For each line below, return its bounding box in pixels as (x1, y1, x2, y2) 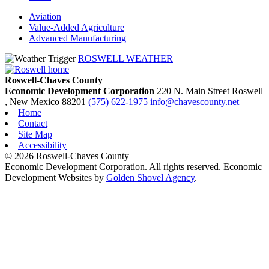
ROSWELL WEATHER (78, 53, 173, 64)
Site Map (18, 129, 52, 140)
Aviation (29, 11, 61, 22)
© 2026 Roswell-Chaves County (5, 151, 131, 162)
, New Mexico (5, 97, 59, 107)
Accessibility (18, 140, 67, 151)
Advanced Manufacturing (29, 33, 126, 44)
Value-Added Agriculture (29, 22, 124, 33)
